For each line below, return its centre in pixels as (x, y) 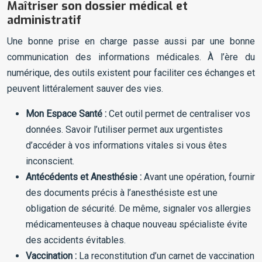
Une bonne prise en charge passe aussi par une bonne (131, 42)
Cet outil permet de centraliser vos (178, 114)
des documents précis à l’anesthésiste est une (122, 193)
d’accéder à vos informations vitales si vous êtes (126, 146)
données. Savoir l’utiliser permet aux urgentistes (124, 130)
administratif (44, 20)
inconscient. (50, 161)
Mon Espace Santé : (66, 114)
